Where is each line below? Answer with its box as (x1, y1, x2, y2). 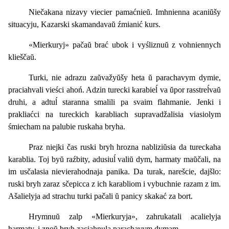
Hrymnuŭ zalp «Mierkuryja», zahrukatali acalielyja (29, 212, 221, 221)
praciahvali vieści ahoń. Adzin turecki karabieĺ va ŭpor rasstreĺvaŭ (8, 85, 221, 94)
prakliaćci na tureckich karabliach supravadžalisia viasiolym (8, 109, 221, 119)
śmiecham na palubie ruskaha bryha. (8, 122, 125, 131)
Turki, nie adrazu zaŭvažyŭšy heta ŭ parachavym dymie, (29, 73, 221, 82)
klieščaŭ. (8, 52, 36, 61)
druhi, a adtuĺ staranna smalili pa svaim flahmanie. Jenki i (8, 97, 221, 106)
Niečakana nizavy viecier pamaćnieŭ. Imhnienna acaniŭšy (29, 7, 221, 16)
